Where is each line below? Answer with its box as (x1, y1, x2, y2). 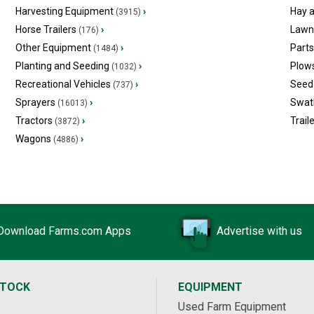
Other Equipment (15, 42, 91, 53)
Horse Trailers (15, 24, 76, 35)
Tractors (15, 115, 53, 126)
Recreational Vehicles (15, 78, 111, 90)
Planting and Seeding (15, 60, 109, 71)
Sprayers (15, 97, 55, 108)
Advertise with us (217, 224, 302, 238)
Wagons (15, 133, 51, 144)
